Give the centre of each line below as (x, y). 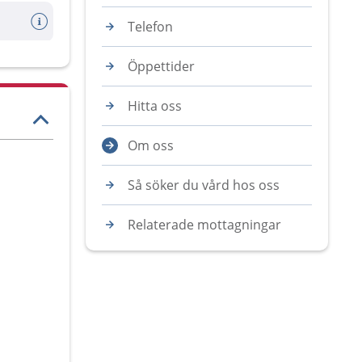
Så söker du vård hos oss (204, 185)
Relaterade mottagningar (204, 225)
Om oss (151, 145)
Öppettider (161, 66)
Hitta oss (155, 106)
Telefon (150, 27)
